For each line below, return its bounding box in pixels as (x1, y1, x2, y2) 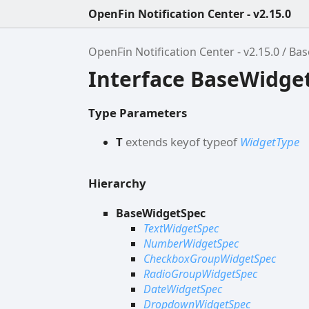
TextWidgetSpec (143, 220, 219, 236)
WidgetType (240, 134, 299, 150)
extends (123, 134, 170, 150)
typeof (203, 134, 240, 150)
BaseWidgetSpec (116, 205, 206, 221)
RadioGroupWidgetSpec (143, 266, 257, 281)
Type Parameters (88, 104, 187, 121)
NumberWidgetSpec (143, 235, 239, 251)
